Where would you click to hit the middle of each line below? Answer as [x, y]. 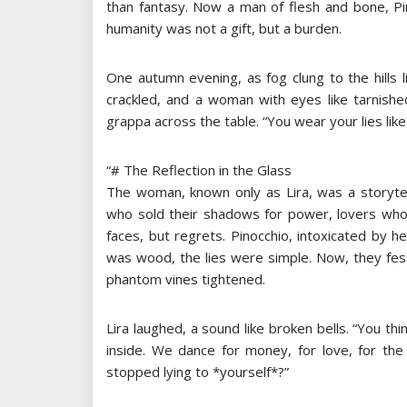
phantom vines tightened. [186, 278]
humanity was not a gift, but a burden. [224, 28]
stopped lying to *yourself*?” [198, 371]
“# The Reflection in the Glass [199, 169]
